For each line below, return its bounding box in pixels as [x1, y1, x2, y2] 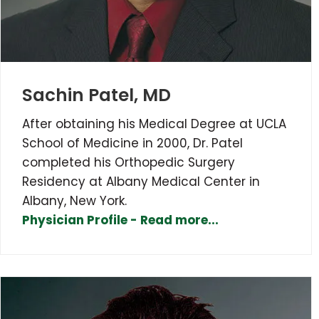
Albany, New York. [22, 192, 127, 209]
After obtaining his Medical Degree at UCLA [22, 115, 286, 132]
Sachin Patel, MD [22, 82, 171, 108]
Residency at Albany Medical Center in [22, 172, 260, 190]
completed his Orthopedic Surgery [22, 153, 235, 171]
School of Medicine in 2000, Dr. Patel [22, 134, 243, 152]
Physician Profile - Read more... [22, 211, 219, 229]
